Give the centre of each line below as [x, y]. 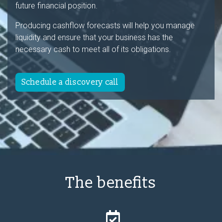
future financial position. [56, 6]
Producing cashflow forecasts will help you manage [105, 26]
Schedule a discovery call [70, 82]
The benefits [111, 183]
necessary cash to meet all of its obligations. [93, 49]
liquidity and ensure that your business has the [94, 37]
